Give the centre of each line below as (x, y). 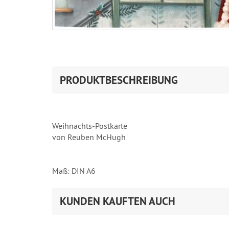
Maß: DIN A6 (74, 171)
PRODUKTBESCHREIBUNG (119, 80)
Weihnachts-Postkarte (90, 126)
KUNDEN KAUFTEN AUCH (118, 201)
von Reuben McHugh (89, 137)
